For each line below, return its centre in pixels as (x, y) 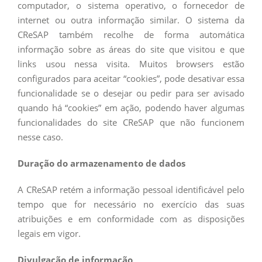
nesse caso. (40, 137)
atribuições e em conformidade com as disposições (131, 219)
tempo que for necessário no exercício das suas (131, 204)
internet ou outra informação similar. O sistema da (131, 20)
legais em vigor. (49, 233)
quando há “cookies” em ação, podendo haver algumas (131, 108)
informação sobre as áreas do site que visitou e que (131, 49)
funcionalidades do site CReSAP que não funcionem (131, 122)
